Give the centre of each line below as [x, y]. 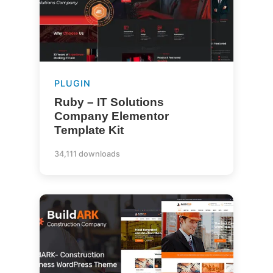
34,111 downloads [87, 154]
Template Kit [89, 130]
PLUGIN [72, 83]
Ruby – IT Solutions [109, 102]
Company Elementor [111, 116]
